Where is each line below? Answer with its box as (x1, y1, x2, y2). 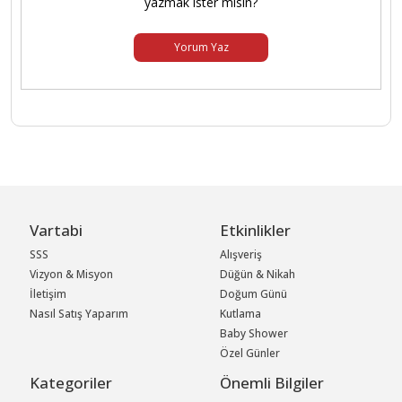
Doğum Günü (220, 286, 288, 302)
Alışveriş (220, 247, 263, 263)
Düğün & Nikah (220, 267, 296, 283)
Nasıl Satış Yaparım (30, 306, 129, 322)
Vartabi (30, 220, 83, 241)
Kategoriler (30, 372, 113, 394)
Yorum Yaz (173, 39, 229, 56)
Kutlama (220, 306, 262, 322)
